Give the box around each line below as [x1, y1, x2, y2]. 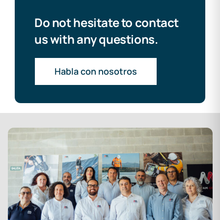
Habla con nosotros [54, 65, 137, 78]
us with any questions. [34, 31, 158, 48]
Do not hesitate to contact [34, 14, 179, 31]
